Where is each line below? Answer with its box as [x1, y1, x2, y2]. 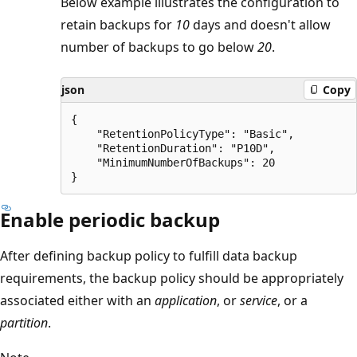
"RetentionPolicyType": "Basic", [71, 127, 294, 140]
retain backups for [61, 15, 175, 33]
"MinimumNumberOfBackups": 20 [71, 155, 275, 169]
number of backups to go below [61, 37, 257, 56]
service [240, 291, 277, 309]
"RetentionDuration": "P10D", [71, 141, 275, 155]
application [155, 291, 217, 309]
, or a [277, 291, 308, 309]
